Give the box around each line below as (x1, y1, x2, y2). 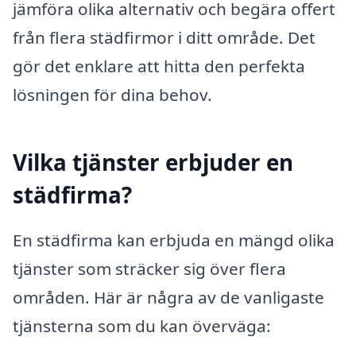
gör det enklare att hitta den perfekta (13, 55, 305, 78)
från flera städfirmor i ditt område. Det (13, 26, 315, 49)
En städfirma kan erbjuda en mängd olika (13, 229, 335, 252)
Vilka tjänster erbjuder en (13, 146, 293, 177)
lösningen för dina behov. (13, 83, 212, 106)
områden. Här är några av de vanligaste (13, 286, 324, 309)
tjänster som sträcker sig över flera (13, 257, 286, 281)
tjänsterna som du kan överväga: (13, 315, 271, 338)
